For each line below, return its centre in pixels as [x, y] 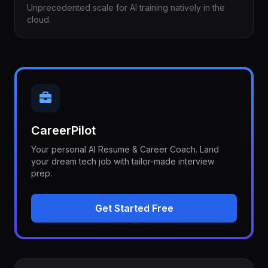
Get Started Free [134, 208]
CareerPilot [63, 130]
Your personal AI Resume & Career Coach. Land [125, 149]
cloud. [39, 19]
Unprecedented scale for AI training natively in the [126, 7]
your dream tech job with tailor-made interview [123, 161]
